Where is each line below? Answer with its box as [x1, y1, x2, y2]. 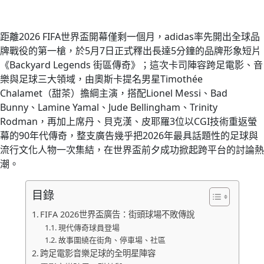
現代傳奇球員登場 [58, 222, 120, 233]
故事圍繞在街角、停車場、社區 [58, 234, 166, 245]
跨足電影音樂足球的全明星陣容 [40, 247, 156, 259]
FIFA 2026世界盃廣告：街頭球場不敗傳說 [40, 208, 195, 220]
